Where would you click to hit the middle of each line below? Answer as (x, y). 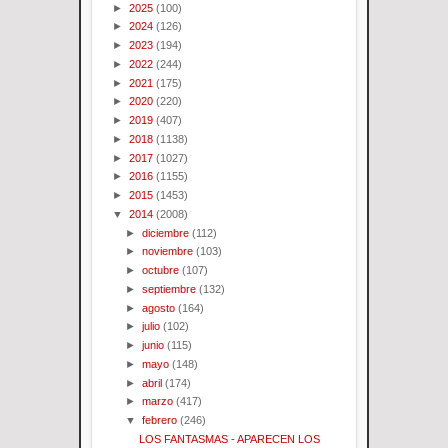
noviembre (168, 251)
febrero (160, 420)
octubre (161, 270)
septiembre (169, 288)
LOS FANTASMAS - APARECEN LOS (230, 438)
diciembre (166, 232)
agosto (159, 307)
